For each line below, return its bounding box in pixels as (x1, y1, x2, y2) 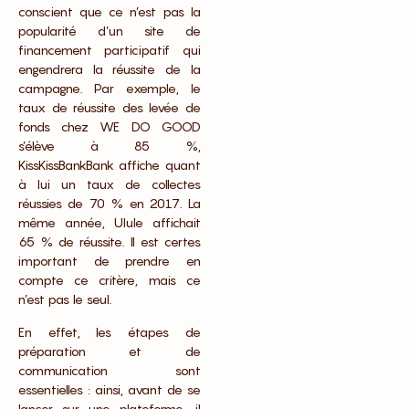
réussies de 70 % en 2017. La (18, 195, 201, 212)
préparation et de (18, 342, 201, 359)
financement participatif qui (18, 42, 201, 58)
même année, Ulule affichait (18, 215, 201, 231)
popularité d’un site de (18, 23, 201, 39)
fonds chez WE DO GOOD (18, 119, 201, 135)
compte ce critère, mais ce (18, 272, 201, 288)
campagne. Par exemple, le (18, 80, 201, 97)
